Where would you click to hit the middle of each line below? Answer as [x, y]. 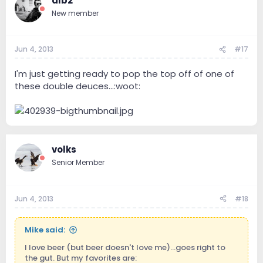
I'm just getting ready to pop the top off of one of [124, 74]
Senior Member [78, 163]
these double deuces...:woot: [77, 86]
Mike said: [45, 230]
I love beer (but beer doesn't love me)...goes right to [125, 247]
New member [75, 13]
